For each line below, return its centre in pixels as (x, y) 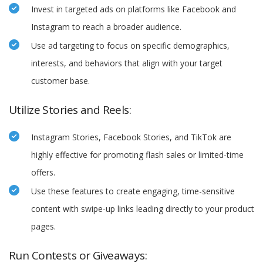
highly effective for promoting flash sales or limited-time (137, 155)
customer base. (60, 81)
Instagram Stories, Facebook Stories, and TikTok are (131, 137)
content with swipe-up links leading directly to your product (143, 209)
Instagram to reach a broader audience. (106, 27)
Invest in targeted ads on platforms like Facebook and (134, 9)
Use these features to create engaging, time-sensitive (133, 191)
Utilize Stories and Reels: (70, 110)
